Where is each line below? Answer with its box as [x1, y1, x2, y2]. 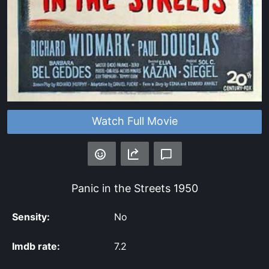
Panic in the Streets [71, 182, 171, 195]
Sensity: [12, 211, 50, 223]
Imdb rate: [12, 240, 60, 253]
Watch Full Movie [91, 115, 178, 128]
